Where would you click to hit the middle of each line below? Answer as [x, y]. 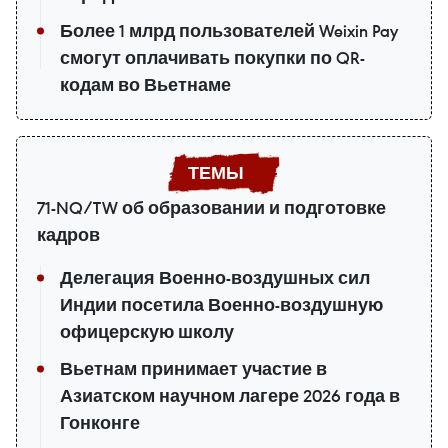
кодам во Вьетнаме [145, 84]
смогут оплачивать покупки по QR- [212, 57]
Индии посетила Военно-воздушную [221, 304]
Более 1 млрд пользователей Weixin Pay [229, 30]
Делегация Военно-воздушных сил [215, 277]
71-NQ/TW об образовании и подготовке [211, 207]
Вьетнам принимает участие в [193, 368]
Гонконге [100, 422]
